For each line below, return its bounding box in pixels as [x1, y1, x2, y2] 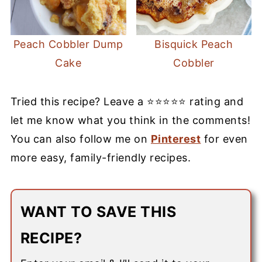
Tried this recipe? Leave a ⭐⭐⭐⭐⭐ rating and [10, 95, 244, 108]
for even [201, 132, 248, 145]
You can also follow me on [10, 132, 151, 145]
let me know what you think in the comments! [10, 113, 251, 126]
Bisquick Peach [154, 37, 233, 50]
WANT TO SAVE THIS [20, 202, 177, 220]
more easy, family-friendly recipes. [10, 151, 191, 164]
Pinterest [150, 132, 201, 145]
